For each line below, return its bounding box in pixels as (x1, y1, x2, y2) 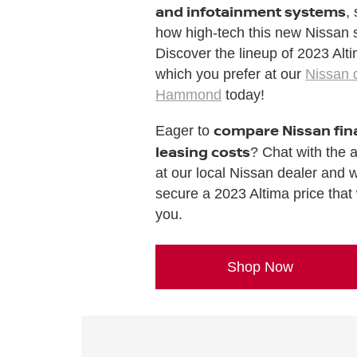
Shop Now (227, 258, 294, 275)
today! (222, 86, 265, 103)
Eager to (155, 122, 214, 139)
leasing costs (155, 141, 251, 161)
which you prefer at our (155, 65, 306, 82)
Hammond (155, 86, 222, 103)
